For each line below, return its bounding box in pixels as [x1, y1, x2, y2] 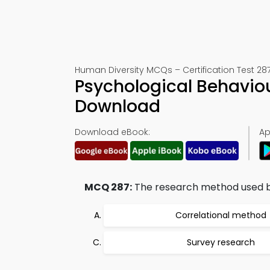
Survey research [186, 236, 255, 248]
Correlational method [175, 209, 266, 221]
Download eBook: [75, 126, 150, 138]
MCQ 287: [84, 180, 132, 194]
